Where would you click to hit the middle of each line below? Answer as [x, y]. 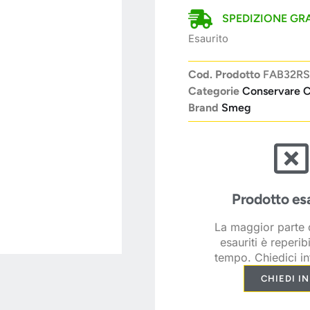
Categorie [214, 91]
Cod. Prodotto [226, 75]
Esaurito [208, 38]
